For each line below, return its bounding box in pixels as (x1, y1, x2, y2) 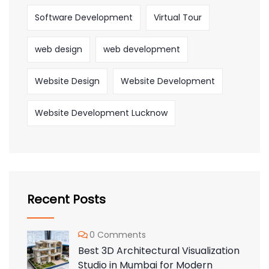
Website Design (35, 74, 100, 87)
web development (103, 43, 180, 55)
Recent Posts (27, 190, 106, 208)
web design (35, 43, 82, 55)
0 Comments (89, 228, 146, 241)
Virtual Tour (154, 11, 202, 23)
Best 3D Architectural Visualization (78, 243, 240, 258)
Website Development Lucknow (35, 106, 168, 119)
